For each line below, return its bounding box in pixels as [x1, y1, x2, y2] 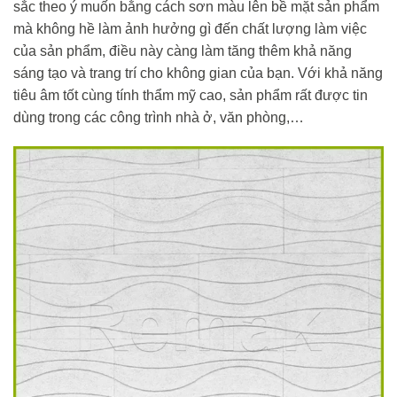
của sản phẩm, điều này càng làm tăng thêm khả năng [13, 43, 352, 58]
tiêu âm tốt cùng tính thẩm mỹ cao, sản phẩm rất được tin [13, 87, 368, 103]
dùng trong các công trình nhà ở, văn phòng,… [13, 109, 304, 125]
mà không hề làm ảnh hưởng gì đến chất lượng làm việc [13, 20, 367, 36]
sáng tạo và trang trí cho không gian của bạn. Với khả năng [13, 65, 383, 81]
